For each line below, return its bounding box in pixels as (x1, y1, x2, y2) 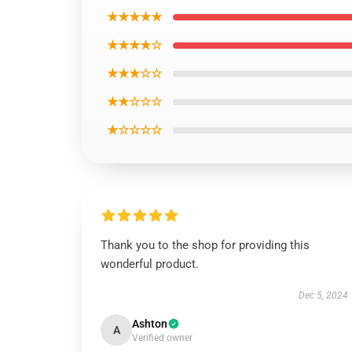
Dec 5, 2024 (298, 290, 348, 301)
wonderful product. (101, 257, 199, 271)
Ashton (132, 317, 167, 330)
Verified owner (132, 332, 192, 343)
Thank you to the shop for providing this (101, 238, 310, 252)
